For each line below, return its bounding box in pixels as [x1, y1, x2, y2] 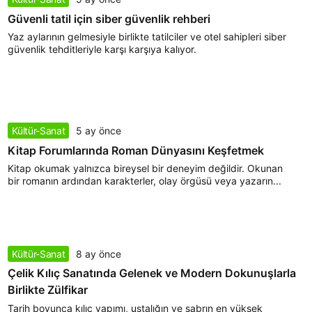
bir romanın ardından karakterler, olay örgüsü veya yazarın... [7, 175, 281, 187]
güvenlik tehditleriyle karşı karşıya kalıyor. [7, 43, 196, 56]
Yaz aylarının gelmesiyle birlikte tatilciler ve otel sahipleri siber [7, 31, 286, 43]
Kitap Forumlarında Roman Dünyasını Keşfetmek [7, 143, 264, 158]
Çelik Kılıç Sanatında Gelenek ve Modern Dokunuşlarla [7, 266, 296, 281]
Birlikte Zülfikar [7, 283, 88, 297]
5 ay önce [76, 125, 122, 137]
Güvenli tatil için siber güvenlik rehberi [7, 12, 210, 26]
